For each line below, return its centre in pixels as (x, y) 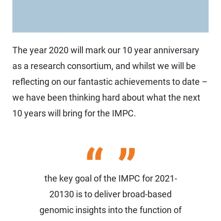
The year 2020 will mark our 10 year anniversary (106, 50)
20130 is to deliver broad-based (110, 194)
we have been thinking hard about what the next (106, 98)
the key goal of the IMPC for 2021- (110, 179)
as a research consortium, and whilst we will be (104, 66)
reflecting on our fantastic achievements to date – (110, 82)
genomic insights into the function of (110, 210)
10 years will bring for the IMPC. (74, 113)
